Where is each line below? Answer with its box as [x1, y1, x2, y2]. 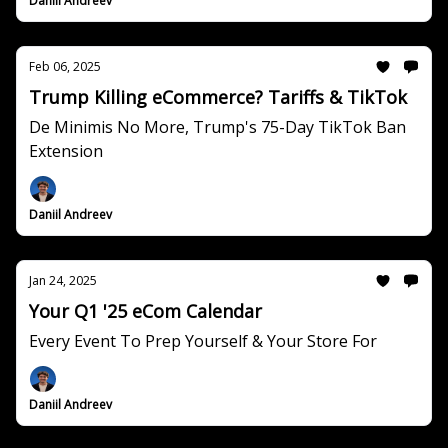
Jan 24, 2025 [29, 272, 97, 289]
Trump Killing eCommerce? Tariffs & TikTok [29, 85, 407, 109]
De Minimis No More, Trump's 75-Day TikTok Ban [29, 116, 406, 138]
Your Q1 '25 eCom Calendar [29, 299, 262, 323]
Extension [29, 140, 103, 162]
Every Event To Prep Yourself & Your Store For [29, 330, 377, 352]
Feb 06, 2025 [29, 58, 101, 75]
